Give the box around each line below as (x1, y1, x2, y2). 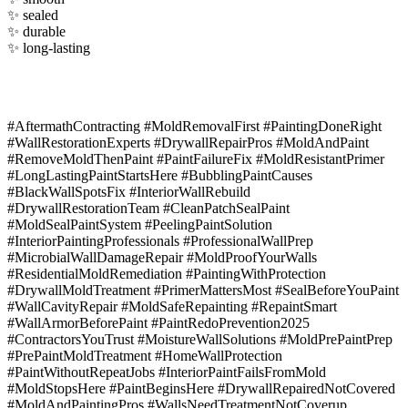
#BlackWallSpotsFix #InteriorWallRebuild (7, 183, 250, 199)
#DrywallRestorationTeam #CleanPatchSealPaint (7, 199, 290, 216)
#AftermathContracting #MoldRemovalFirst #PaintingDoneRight (7, 117, 382, 134)
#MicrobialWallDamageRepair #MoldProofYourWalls (7, 249, 317, 265)
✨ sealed (7, 6, 58, 23)
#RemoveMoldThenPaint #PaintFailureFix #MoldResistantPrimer (7, 150, 384, 167)
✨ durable (7, 23, 66, 39)
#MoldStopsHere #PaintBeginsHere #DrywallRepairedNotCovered (7, 380, 395, 396)
